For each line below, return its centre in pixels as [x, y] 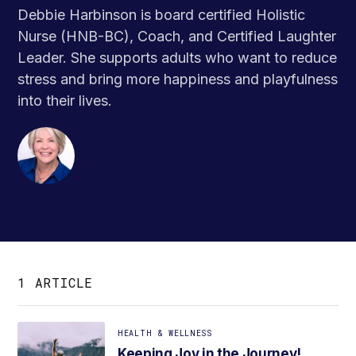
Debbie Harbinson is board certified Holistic [161, 15]
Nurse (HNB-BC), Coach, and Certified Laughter [177, 36]
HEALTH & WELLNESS [165, 333]
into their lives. [65, 101]
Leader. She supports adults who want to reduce [177, 58]
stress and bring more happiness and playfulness [178, 79]
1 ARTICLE [56, 282]
